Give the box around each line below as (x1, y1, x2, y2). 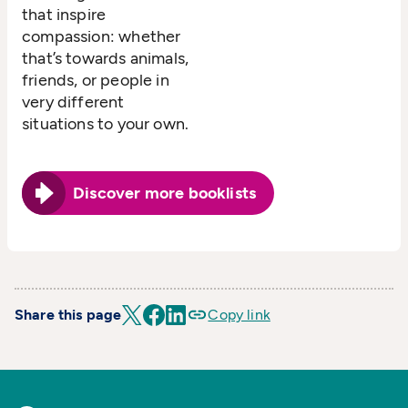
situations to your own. (22, 114, 189, 135)
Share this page (15, 306, 122, 324)
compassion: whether (22, 26, 181, 47)
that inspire (22, 5, 107, 25)
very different (22, 92, 125, 113)
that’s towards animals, (22, 48, 189, 69)
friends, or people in (22, 70, 169, 91)
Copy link (208, 306, 270, 324)
